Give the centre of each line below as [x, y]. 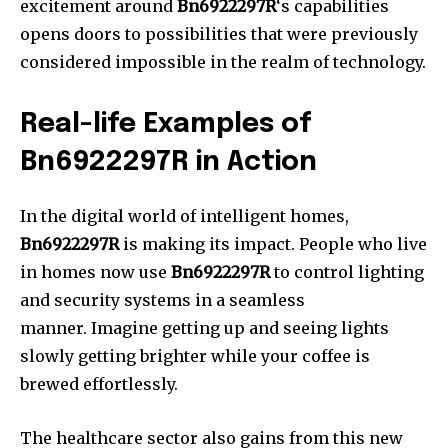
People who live [363, 244]
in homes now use [95, 272]
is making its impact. [207, 244]
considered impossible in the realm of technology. [223, 62]
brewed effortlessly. [99, 384]
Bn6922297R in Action [168, 163]
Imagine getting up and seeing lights [240, 328]
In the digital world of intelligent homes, [184, 216]
